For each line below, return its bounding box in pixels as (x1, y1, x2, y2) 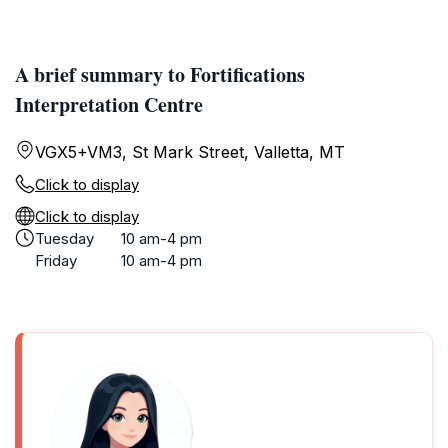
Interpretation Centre (15, 90, 203, 119)
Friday (35, 251, 77, 270)
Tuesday (35, 229, 94, 248)
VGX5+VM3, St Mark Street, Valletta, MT (35, 142, 345, 162)
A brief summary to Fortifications (15, 60, 305, 89)
